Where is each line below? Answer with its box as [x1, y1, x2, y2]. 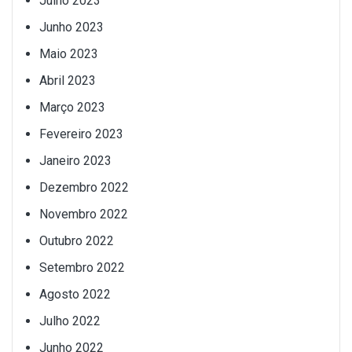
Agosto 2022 [39, 287, 111, 302]
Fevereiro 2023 [39, 126, 123, 142]
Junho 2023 [39, 20, 104, 35]
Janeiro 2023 [39, 153, 112, 169]
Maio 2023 [39, 46, 98, 62]
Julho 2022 [39, 313, 101, 329]
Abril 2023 [39, 73, 96, 89]
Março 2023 [39, 100, 105, 115]
